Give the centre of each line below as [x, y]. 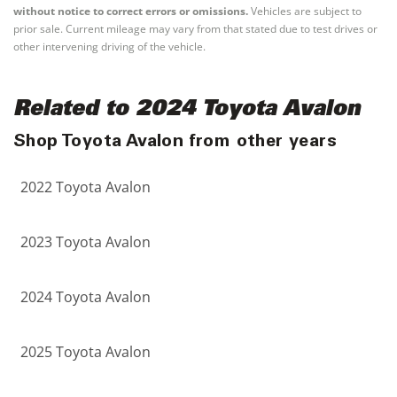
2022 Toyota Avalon [86, 187]
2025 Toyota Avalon [86, 352]
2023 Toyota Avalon [86, 242]
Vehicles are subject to [305, 11]
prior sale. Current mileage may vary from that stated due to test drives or [195, 29]
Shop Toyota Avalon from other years [175, 143]
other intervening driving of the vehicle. [109, 47]
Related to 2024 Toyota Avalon [187, 111]
